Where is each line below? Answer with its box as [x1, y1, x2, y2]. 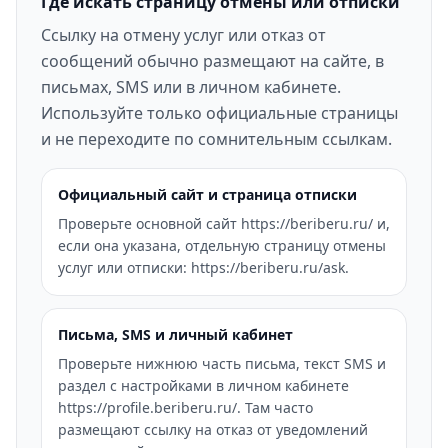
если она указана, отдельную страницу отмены [58, 236, 386, 255]
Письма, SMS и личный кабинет [58, 325, 293, 344]
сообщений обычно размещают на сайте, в [41, 50, 384, 72]
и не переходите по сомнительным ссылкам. [41, 128, 392, 150]
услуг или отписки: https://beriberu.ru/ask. [58, 258, 349, 277]
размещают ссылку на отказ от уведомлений [58, 420, 368, 439]
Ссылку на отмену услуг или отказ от [41, 24, 326, 46]
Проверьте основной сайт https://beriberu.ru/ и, [58, 214, 390, 233]
